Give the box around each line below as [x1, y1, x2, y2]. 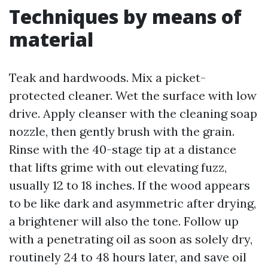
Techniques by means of [9, 4, 242, 29]
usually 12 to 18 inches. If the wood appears [9, 178, 250, 193]
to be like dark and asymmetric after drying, [9, 196, 256, 211]
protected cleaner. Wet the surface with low [9, 88, 257, 103]
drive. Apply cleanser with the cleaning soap [9, 106, 257, 121]
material [9, 26, 93, 52]
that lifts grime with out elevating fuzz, [9, 160, 227, 175]
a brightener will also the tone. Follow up [9, 214, 239, 229]
